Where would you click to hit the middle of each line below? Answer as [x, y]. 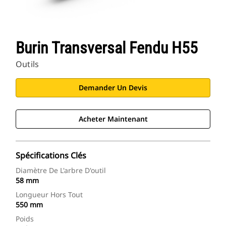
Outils [27, 64]
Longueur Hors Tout [49, 195]
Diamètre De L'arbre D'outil [61, 171]
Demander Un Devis [113, 88]
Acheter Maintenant [113, 119]
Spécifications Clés [51, 156]
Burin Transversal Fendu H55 [107, 48]
